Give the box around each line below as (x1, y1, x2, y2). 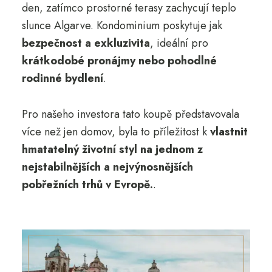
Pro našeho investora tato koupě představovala (21, 106, 239, 122)
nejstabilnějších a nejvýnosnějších (21, 158, 193, 175)
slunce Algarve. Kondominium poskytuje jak (21, 17, 222, 33)
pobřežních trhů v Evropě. (21, 176, 153, 192)
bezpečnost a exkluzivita (21, 35, 150, 51)
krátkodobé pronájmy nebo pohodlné (21, 52, 217, 69)
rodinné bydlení (21, 70, 103, 86)
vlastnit (209, 123, 248, 140)
